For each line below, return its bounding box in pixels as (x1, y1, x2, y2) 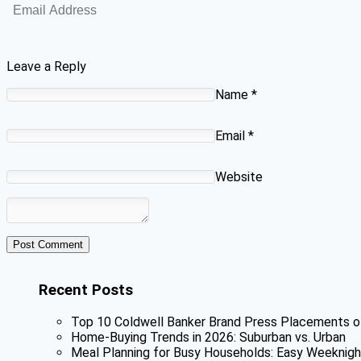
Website (215, 169, 263, 185)
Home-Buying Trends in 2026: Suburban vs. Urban (71, 329, 346, 345)
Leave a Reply (6, 59, 86, 75)
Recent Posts (39, 281, 133, 300)
